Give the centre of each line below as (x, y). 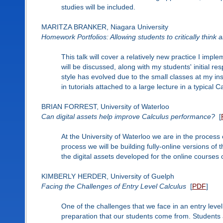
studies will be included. (98, 7)
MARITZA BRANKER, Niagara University (105, 27)
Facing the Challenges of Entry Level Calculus (113, 186)
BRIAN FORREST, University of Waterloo (105, 106)
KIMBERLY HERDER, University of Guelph (108, 176)
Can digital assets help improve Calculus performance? (128, 116)
